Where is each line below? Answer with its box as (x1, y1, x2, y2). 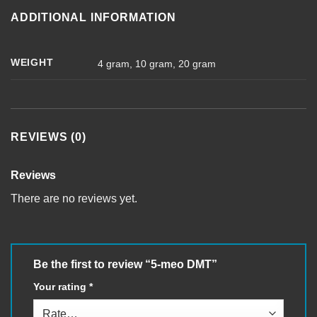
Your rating (33, 281, 89, 293)
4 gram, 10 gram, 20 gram (98, 57, 217, 69)
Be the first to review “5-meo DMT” (33, 258, 220, 271)
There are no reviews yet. (11, 192, 137, 205)
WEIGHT (11, 57, 54, 69)
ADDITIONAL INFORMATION (11, 11, 176, 24)
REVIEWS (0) (11, 131, 86, 144)
